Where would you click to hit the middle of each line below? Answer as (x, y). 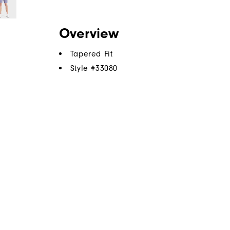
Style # (83, 69)
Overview (89, 34)
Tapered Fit (91, 54)
